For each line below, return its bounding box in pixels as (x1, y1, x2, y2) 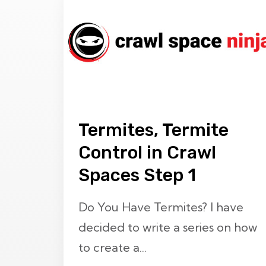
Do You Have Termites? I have (78, 199, 243, 214)
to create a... (78, 239, 147, 255)
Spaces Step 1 (78, 164, 196, 186)
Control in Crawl (78, 142, 216, 163)
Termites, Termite (78, 119, 229, 141)
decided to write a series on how (78, 219, 257, 235)
